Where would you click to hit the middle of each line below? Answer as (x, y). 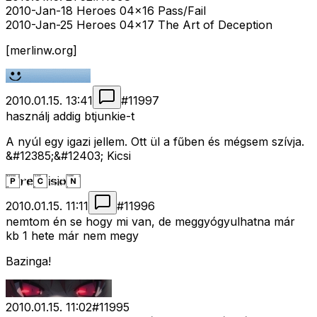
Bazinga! (28, 261)
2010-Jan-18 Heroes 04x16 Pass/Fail (106, 11)
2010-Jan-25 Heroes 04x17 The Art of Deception (139, 25)
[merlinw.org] (41, 51)
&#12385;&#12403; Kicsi (68, 156)
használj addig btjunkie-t (70, 116)
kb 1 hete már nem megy (72, 236)
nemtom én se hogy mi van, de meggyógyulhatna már (150, 222)
